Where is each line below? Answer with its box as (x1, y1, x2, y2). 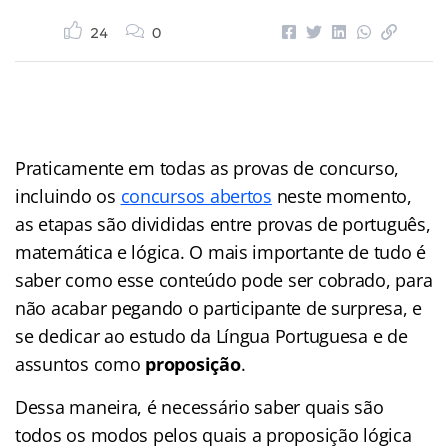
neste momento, (271, 183, 412, 208)
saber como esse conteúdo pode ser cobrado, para (15, 267, 433, 292)
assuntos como (15, 351, 146, 376)
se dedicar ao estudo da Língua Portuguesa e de (15, 323, 408, 348)
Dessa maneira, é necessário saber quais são (15, 394, 384, 419)
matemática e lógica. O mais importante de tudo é (15, 239, 427, 264)
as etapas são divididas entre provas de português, (15, 211, 431, 236)
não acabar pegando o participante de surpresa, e (15, 295, 423, 320)
